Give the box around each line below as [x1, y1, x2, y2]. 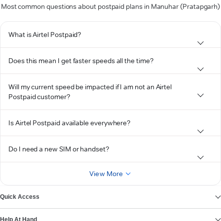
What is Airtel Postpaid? [8, 30, 81, 39]
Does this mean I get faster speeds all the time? [8, 56, 153, 65]
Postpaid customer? [8, 92, 70, 101]
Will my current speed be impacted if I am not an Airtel [8, 82, 172, 91]
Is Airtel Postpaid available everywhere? [8, 118, 131, 127]
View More [89, 169, 123, 178]
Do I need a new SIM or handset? [8, 145, 109, 153]
